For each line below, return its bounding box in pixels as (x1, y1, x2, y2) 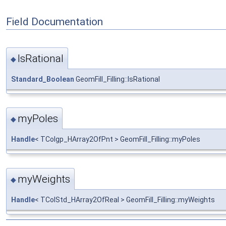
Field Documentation (6, 16, 103, 28)
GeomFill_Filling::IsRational (74, 75, 160, 83)
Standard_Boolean (11, 75, 74, 83)
